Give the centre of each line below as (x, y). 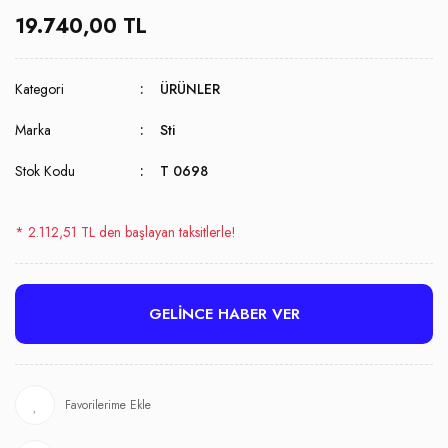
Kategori (39, 89)
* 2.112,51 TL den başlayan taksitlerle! (125, 232)
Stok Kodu (45, 171)
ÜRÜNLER (190, 89)
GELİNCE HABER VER (224, 314)
